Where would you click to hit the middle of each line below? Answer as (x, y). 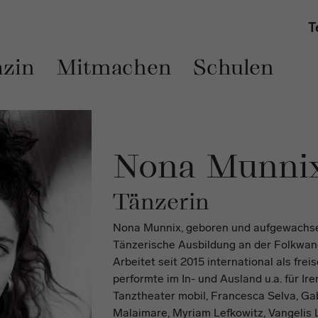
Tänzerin (161, 201)
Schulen (234, 67)
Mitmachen (114, 67)
